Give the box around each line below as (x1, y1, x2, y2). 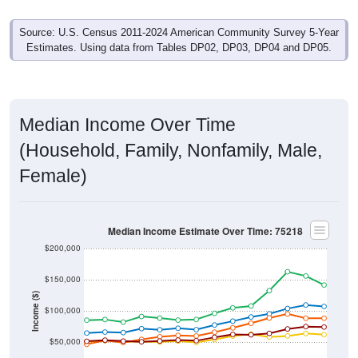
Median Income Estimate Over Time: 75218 (108, 224, 303, 238)
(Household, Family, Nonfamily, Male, (19, 139, 322, 161)
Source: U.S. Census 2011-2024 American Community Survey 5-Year (19, 26, 339, 38)
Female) (19, 165, 87, 186)
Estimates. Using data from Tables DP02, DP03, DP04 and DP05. (26, 41, 332, 54)
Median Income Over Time (19, 113, 236, 135)
